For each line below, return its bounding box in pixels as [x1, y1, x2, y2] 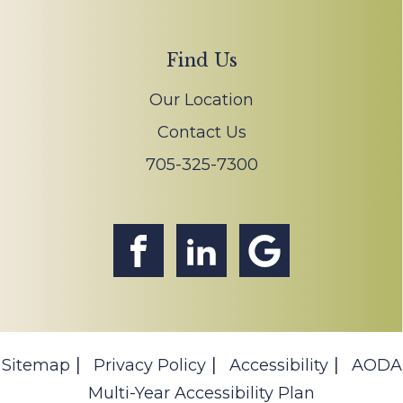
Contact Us [157, 121, 246, 142]
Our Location [149, 89, 254, 110]
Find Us [166, 49, 237, 71]
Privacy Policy [93, 354, 206, 375]
